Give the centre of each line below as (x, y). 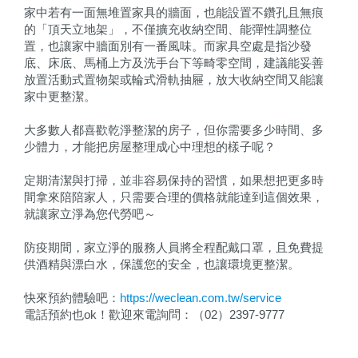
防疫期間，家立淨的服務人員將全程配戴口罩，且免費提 (174, 248)
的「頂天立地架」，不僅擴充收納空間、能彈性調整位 (168, 30)
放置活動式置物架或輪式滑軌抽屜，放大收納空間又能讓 (174, 80)
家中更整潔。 (60, 97)
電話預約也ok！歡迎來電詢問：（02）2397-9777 (154, 315)
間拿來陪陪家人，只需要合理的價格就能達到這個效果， (174, 197)
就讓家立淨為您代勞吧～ (90, 214)
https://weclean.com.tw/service (201, 298)
